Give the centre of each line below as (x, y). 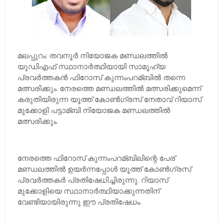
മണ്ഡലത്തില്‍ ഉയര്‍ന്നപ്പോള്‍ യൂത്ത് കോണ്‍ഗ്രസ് (104, 169)
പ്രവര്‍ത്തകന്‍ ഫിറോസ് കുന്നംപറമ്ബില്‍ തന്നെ (101, 77)
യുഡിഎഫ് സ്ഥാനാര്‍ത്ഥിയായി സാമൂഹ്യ (91, 66)
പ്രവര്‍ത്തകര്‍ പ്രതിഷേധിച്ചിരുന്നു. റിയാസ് (93, 180)
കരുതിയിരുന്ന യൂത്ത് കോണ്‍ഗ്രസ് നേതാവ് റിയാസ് (109, 99)
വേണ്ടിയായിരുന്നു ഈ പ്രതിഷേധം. (79, 202)
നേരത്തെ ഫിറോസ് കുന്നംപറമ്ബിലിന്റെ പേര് (96, 158)
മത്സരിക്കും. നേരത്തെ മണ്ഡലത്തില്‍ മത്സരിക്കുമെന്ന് (109, 88)
